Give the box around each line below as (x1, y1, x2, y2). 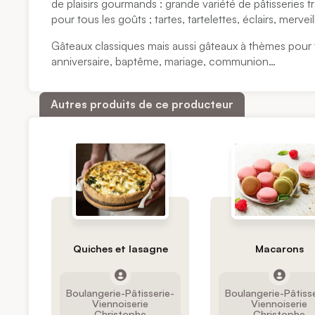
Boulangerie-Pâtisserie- (66, 285, 175, 299)
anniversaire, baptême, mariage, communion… (51, 54, 276, 69)
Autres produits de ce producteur (51, 97, 234, 112)
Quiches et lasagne (72, 241, 168, 255)
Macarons (255, 241, 304, 255)
